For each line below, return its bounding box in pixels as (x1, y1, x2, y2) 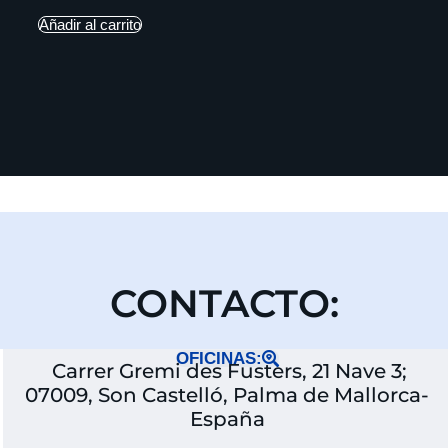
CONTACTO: (109, 279, 339, 327)
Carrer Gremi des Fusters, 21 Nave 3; (47, 358, 407, 383)
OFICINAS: (175, 348, 262, 368)
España (189, 406, 265, 431)
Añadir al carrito (39, 15, 141, 33)
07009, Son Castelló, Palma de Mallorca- (25, 382, 429, 407)
